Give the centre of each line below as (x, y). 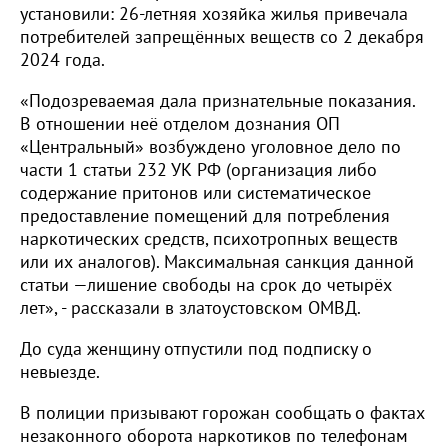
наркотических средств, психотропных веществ (209, 239)
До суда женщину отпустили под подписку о (196, 349)
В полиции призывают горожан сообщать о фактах (222, 413)
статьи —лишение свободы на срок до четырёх (206, 285)
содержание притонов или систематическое (195, 193)
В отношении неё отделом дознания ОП (180, 124)
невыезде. (60, 372)
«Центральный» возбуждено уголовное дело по (210, 147)
